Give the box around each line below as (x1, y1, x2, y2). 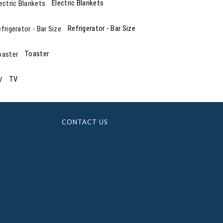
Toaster (24, 49, 49, 58)
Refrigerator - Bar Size (67, 23, 135, 33)
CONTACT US (61, 117, 108, 126)
